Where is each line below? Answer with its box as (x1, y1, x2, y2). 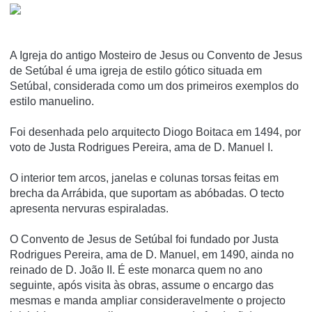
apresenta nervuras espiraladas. (10, 203, 169, 215)
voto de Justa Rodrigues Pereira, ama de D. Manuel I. (10, 141, 273, 154)
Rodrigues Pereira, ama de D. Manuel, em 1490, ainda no (10, 249, 294, 261)
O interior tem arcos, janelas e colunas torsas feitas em (10, 172, 279, 185)
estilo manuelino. (10, 95, 94, 108)
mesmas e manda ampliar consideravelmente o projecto (10, 295, 286, 307)
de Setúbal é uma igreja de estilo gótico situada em (10, 65, 262, 77)
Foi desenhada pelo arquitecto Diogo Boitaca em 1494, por (10, 126, 301, 139)
